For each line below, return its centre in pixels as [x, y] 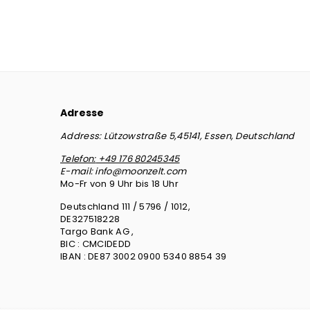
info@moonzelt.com [141, 172]
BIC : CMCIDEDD [96, 244]
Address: [81, 136]
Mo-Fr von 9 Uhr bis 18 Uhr [119, 184]
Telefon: [78, 159]
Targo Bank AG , [97, 232]
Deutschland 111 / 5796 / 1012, [125, 207]
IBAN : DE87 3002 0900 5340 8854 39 [144, 257]
